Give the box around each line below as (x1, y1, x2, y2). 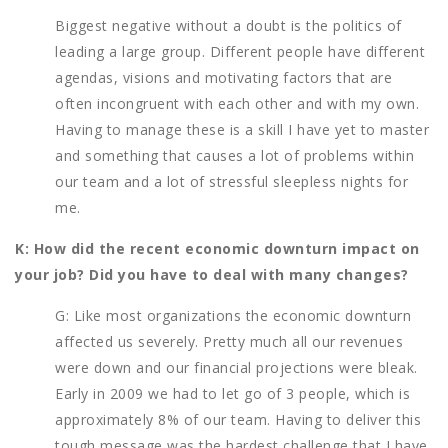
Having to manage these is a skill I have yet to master (55, 120, 429, 140)
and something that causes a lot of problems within (55, 146, 414, 166)
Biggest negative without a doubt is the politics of (55, 16, 402, 36)
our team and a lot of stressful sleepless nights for (55, 172, 408, 192)
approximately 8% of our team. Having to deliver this (55, 410, 421, 430)
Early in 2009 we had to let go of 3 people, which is (55, 384, 410, 404)
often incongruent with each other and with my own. (55, 94, 419, 114)
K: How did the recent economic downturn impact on (15, 239, 420, 259)
